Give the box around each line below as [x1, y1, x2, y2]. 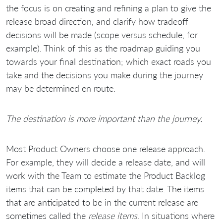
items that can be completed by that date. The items [6, 183, 204, 194]
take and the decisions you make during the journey [6, 69, 203, 80]
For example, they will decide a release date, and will [6, 156, 205, 167]
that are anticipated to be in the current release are [6, 196, 198, 208]
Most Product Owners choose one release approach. [6, 143, 205, 154]
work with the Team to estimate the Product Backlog [6, 169, 205, 181]
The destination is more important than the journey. [6, 112, 202, 124]
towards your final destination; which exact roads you [6, 55, 211, 67]
